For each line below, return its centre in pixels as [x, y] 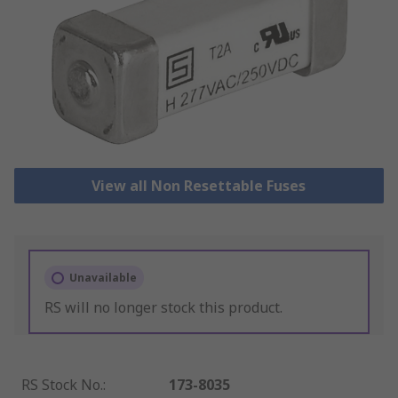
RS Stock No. [62, 385]
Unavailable [103, 278]
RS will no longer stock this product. [163, 308]
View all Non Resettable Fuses [199, 186]
